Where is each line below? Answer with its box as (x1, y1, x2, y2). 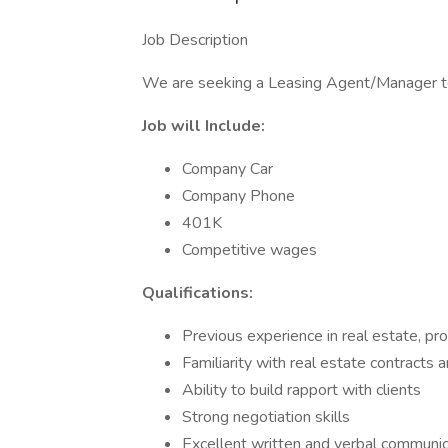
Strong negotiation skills (182, 406, 350, 428)
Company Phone (182, 185, 295, 207)
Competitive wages (182, 239, 317, 261)
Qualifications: (142, 282, 253, 304)
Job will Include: (142, 115, 265, 137)
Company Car (182, 158, 273, 180)
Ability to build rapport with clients (182, 379, 421, 401)
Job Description (142, 29, 248, 51)
